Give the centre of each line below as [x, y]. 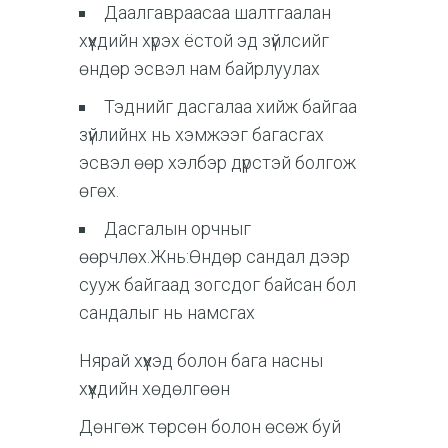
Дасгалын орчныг [177, 228]
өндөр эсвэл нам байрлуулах [199, 68]
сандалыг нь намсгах [167, 312]
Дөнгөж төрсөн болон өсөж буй [210, 426]
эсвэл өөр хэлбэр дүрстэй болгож [217, 162]
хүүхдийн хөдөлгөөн [154, 388]
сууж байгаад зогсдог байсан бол [217, 284]
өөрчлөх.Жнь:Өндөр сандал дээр [214, 256]
